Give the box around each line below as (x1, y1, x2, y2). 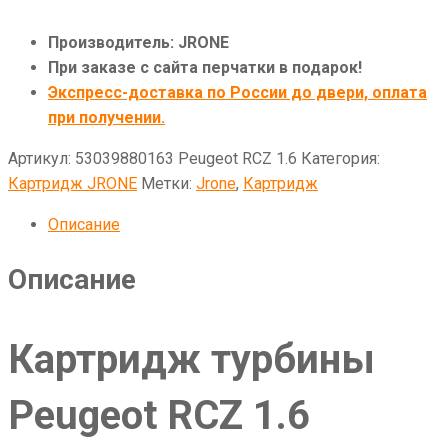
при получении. (48, 108, 165, 128)
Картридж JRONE (8, 174, 137, 194)
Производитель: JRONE (48, 33, 229, 53)
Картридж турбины (8, 336, 375, 384)
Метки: (141, 174, 196, 194)
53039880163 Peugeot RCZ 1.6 (75, 149, 297, 169)
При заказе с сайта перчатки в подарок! (48, 58, 362, 78)
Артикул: (8, 149, 75, 169)
